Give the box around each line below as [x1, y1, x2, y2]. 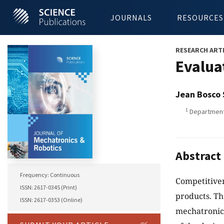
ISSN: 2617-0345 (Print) [20, 183, 77, 191]
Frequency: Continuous [20, 171, 79, 179]
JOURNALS [110, 12, 152, 22]
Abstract [175, 148, 221, 164]
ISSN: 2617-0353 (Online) [20, 196, 82, 204]
